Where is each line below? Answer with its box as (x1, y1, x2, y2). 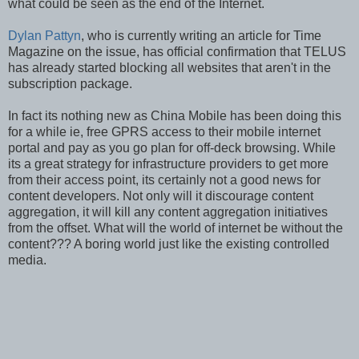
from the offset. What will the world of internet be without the (8, 220, 343, 235)
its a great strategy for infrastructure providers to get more (8, 156, 329, 171)
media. (8, 252, 46, 267)
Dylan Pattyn (8, 28, 81, 42)
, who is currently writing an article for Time (81, 28, 321, 42)
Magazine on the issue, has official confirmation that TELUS (8, 44, 346, 58)
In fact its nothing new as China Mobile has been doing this (8, 108, 341, 123)
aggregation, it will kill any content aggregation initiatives (8, 204, 328, 219)
